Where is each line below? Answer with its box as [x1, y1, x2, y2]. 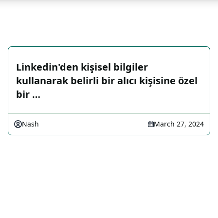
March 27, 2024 [154, 119, 204, 128]
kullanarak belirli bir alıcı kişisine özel [16, 74, 198, 87]
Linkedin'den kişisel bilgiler [16, 60, 148, 73]
